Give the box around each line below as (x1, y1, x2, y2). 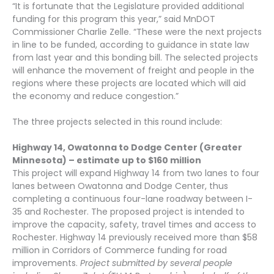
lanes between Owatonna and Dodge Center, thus (12, 179, 228, 192)
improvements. (12, 256, 80, 269)
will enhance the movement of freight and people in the (12, 64, 254, 76)
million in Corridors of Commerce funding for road (12, 243, 227, 256)
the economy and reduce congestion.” (12, 89, 179, 102)
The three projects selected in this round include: (12, 115, 224, 128)
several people (170, 256, 232, 269)
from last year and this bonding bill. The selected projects (12, 51, 258, 64)
